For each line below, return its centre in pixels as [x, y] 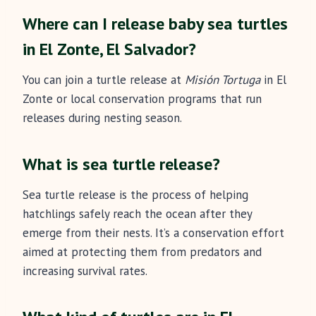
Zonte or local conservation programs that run [142, 99]
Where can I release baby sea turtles [155, 24]
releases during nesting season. [102, 118]
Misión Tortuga [223, 80]
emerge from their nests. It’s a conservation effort [153, 233]
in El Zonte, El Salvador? [109, 49]
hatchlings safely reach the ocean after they [137, 214]
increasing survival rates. [85, 271]
